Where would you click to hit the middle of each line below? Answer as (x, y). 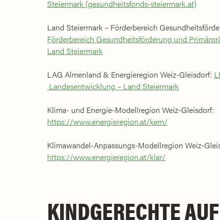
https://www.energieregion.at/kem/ (107, 121)
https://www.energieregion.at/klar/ (106, 157)
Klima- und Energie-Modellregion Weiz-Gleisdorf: (131, 110)
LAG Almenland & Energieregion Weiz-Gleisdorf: (131, 74)
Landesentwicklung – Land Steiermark (113, 86)
